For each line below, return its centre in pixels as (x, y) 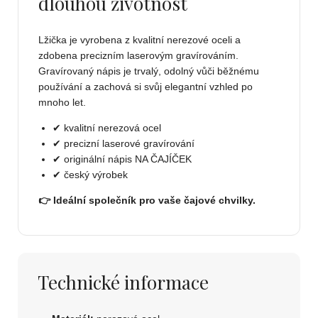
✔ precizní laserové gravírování (124, 144)
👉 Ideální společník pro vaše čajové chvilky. (147, 201)
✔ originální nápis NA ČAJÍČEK (122, 159)
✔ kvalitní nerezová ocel (107, 128)
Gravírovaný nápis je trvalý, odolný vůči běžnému (149, 71)
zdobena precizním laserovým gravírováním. (138, 56)
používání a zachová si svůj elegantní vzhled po (146, 87)
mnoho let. (62, 103)
